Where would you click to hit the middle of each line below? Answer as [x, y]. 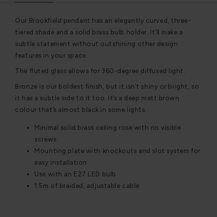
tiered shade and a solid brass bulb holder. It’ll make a [99, 32]
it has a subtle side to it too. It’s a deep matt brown [97, 98]
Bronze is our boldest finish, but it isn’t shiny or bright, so [107, 86]
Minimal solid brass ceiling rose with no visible [108, 128]
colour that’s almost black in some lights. [81, 109]
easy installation [61, 163]
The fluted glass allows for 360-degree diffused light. [100, 70]
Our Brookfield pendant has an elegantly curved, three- [103, 20]
